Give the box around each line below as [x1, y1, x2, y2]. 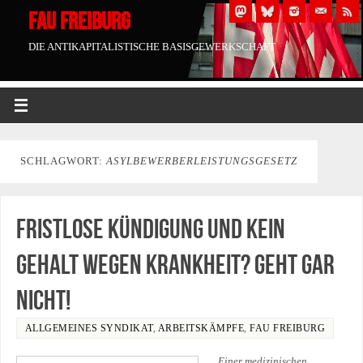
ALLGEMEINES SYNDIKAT [24, 322, 153, 335]
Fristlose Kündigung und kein [15, 213, 285, 245]
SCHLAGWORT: [20, 156, 106, 167]
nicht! [15, 284, 70, 316]
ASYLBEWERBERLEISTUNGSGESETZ [106, 156, 297, 167]
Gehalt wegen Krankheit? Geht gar [15, 249, 335, 280]
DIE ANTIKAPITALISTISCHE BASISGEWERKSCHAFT [28, 41, 275, 53]
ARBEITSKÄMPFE [157, 322, 245, 335]
